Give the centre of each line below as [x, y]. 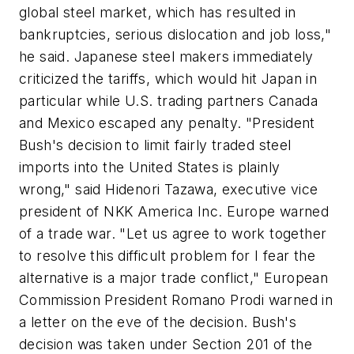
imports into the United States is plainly [150, 168]
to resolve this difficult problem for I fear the [168, 256]
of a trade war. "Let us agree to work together [173, 234]
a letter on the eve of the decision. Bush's [158, 322]
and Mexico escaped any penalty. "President [167, 123]
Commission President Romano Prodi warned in [176, 300]
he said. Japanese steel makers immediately [166, 57]
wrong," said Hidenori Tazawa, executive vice [169, 190]
